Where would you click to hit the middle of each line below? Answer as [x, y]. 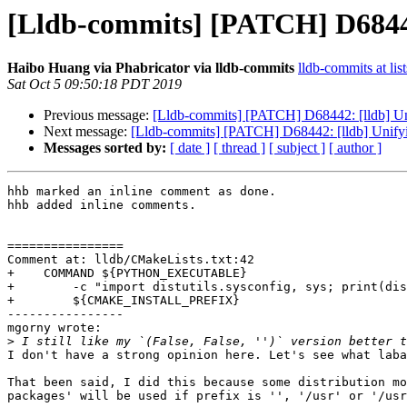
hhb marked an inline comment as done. [142, 192]
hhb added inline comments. [102, 205]
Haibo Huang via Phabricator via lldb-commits [151, 68]
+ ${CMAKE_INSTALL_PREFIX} [124, 301]
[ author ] [355, 148]
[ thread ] [239, 148]
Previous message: [98, 115]
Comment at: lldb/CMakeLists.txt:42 [131, 260]
